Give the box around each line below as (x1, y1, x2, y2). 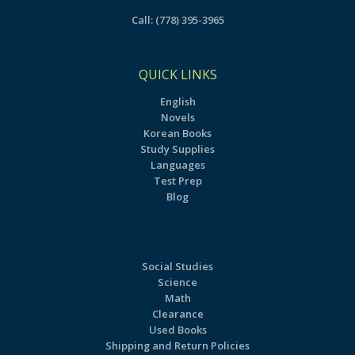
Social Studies (142, 258, 213, 273)
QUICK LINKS (138, 66, 217, 84)
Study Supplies (140, 141, 215, 156)
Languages (150, 157, 205, 172)
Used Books (148, 322, 207, 337)
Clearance (151, 306, 204, 321)
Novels (160, 109, 195, 124)
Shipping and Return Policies (105, 338, 250, 353)
